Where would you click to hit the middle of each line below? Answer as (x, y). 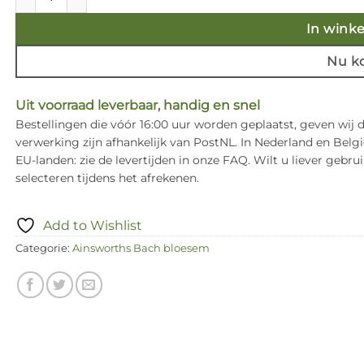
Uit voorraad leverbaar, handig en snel (138, 105)
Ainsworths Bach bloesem (141, 248)
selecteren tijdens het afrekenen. (107, 178)
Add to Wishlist (93, 225)
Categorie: (44, 248)
